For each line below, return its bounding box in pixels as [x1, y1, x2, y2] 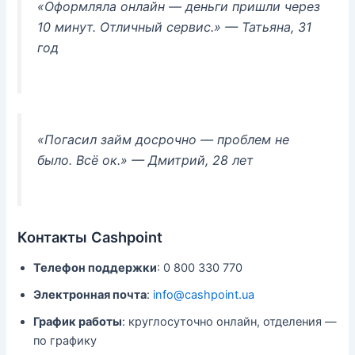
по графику [33, 334, 97, 349]
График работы [33, 315, 123, 330]
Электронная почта [33, 288, 147, 303]
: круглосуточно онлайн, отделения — [122, 315, 338, 330]
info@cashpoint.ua [153, 288, 255, 303]
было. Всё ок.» [37, 151, 128, 168]
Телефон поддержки [33, 261, 158, 276]
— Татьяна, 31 [221, 18, 312, 35]
